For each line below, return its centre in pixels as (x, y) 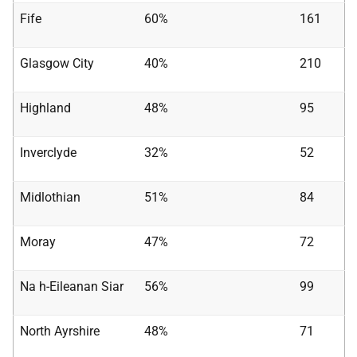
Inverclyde (48, 153)
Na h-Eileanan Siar (72, 286)
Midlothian (50, 197)
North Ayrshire (60, 331)
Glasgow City (57, 63)
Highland (45, 108)
